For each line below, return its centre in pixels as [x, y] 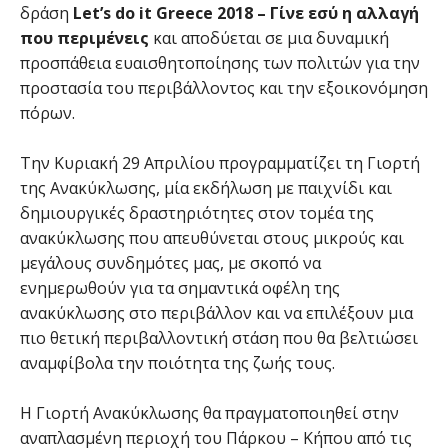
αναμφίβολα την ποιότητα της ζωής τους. [177, 363]
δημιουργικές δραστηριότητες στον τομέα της [197, 213]
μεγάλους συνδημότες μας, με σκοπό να [170, 263]
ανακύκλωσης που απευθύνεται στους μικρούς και [212, 238]
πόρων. [47, 113]
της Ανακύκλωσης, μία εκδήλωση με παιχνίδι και [206, 188]
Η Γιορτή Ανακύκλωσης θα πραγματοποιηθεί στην [209, 413]
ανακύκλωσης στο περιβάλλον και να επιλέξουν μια [216, 313]
